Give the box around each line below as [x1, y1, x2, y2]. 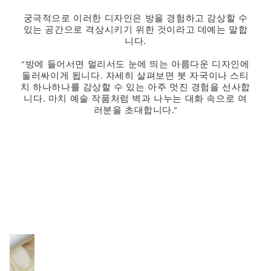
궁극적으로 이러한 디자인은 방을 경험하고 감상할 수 [23, 13, 248, 23]
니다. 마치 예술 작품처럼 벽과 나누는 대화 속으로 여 [24, 94, 247, 103]
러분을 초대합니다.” [93, 105, 178, 115]
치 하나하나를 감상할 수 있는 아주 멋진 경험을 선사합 [21, 82, 250, 92]
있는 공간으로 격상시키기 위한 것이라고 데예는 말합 [23, 25, 248, 34]
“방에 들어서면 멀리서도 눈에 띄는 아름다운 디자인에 [21, 59, 250, 69]
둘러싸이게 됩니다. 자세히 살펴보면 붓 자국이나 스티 [22, 71, 249, 80]
